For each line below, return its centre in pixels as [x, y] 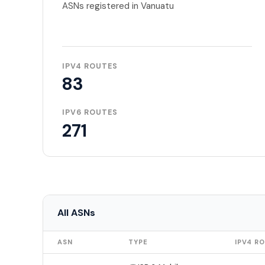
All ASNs [76, 213]
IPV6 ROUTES [90, 113]
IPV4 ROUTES [90, 66]
